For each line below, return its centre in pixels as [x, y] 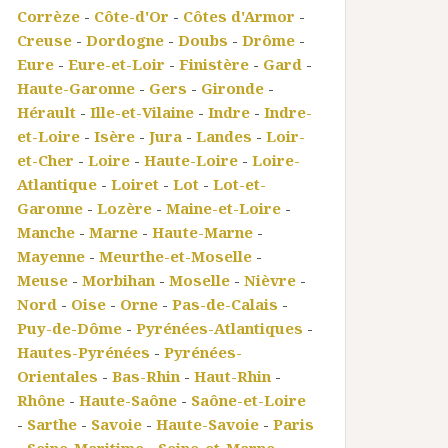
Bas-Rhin [146, 376]
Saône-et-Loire [248, 400]
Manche [46, 232]
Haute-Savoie [207, 424]
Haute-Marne [202, 232]
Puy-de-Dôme [69, 328]
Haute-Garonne [76, 88]
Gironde [232, 88]
